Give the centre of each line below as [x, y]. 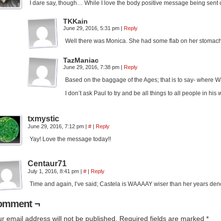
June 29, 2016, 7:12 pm [56, 126]
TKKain [75, 21]
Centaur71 [47, 164]
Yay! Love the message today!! [70, 139]
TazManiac [81, 60]
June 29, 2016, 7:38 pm [92, 67]
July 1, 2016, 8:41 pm [54, 171]
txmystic [43, 119]
